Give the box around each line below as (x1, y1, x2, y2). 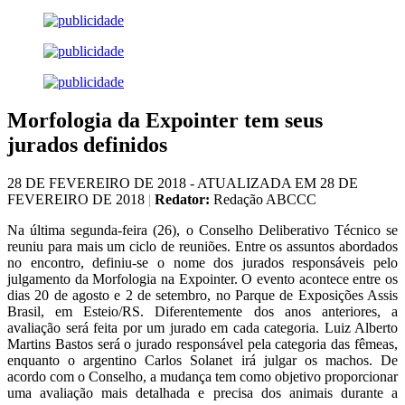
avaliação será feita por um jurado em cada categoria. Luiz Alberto (7, 320, 398, 336)
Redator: (155, 192, 210, 208)
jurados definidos (7, 133, 167, 157)
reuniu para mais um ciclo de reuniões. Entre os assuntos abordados (7, 239, 398, 255)
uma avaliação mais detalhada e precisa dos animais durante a (7, 385, 398, 401)
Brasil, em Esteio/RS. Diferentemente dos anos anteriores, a (7, 304, 398, 320)
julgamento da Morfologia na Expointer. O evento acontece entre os (7, 271, 398, 287)
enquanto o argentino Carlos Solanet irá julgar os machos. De (7, 353, 398, 369)
